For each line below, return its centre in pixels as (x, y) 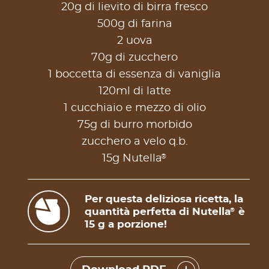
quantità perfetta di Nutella (158, 211)
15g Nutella (132, 158)
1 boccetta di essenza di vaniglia (134, 74)
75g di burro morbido (134, 125)
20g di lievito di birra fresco (134, 7)
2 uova (134, 41)
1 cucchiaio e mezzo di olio (134, 108)
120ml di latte (134, 91)
